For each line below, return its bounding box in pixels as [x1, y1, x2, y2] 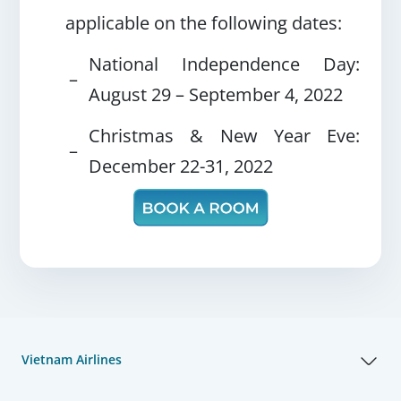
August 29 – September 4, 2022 [89, 82, 344, 107]
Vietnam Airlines [21, 351, 122, 369]
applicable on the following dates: [65, 11, 343, 36]
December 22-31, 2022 [89, 154, 274, 179]
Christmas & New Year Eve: [89, 124, 360, 149]
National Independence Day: [89, 52, 360, 77]
